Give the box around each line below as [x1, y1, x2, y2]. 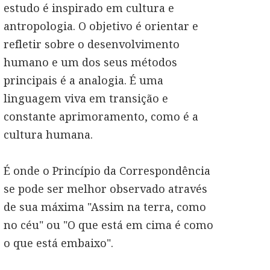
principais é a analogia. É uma [4, 73, 163, 87]
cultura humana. [4, 127, 93, 142]
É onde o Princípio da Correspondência [4, 163, 210, 178]
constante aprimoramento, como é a [4, 109, 198, 124]
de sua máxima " [4, 199, 91, 214]
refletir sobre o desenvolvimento [4, 37, 180, 51]
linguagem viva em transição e [4, 91, 168, 105]
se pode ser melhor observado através [4, 181, 207, 196]
